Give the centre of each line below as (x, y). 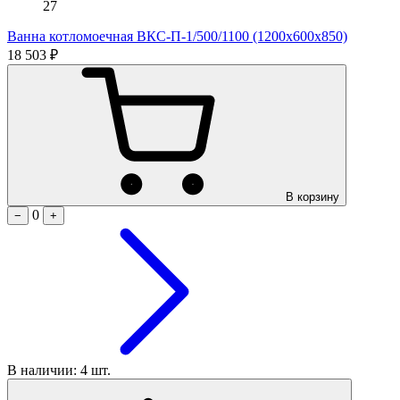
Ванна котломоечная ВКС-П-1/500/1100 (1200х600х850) (177, 36)
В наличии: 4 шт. (59, 370)
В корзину (312, 196)
